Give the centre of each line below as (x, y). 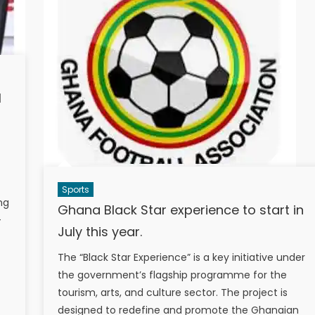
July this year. (99, 231)
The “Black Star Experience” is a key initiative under (181, 257)
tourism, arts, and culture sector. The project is (172, 292)
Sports (75, 189)
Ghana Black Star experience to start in (180, 210)
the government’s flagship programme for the (172, 275)
